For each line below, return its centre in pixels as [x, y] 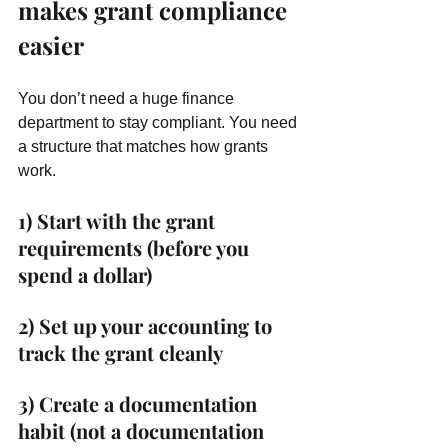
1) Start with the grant [119, 220]
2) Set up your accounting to [147, 325]
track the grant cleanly [120, 352]
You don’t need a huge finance [128, 98]
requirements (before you [136, 247]
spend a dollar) [85, 274]
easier [51, 45]
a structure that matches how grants [145, 146]
